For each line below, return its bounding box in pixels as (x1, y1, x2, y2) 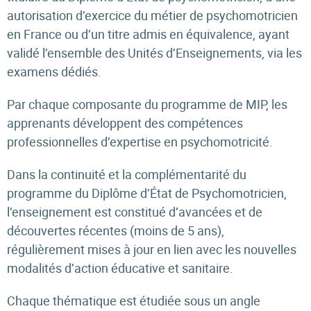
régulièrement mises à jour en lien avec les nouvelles (7, 241, 296, 258)
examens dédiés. (7, 63, 104, 80)
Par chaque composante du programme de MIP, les (7, 96, 287, 112)
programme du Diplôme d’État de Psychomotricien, (7, 185, 287, 201)
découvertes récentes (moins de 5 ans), (7, 222, 224, 239)
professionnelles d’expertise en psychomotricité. (7, 133, 277, 150)
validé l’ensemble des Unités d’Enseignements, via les (7, 44, 302, 61)
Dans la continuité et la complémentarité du (7, 166, 246, 183)
